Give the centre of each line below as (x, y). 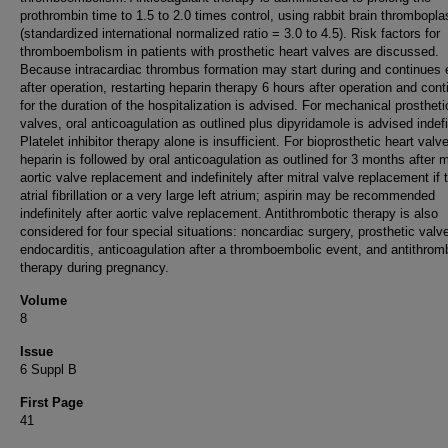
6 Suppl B (48, 369)
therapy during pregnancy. (94, 267)
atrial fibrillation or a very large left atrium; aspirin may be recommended (227, 195)
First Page (51, 402)
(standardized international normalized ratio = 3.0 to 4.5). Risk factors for (230, 33)
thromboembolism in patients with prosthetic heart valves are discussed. (229, 51)
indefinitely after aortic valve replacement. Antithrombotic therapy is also (229, 213)
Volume (43, 300)
